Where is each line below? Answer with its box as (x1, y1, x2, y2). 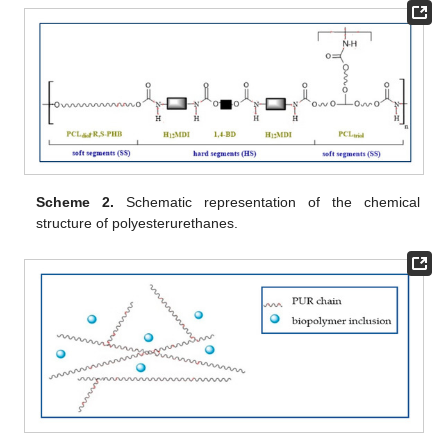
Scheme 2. (36, 193, 115, 210)
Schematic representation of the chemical (114, 193, 420, 210)
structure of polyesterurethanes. (36, 214, 239, 231)
